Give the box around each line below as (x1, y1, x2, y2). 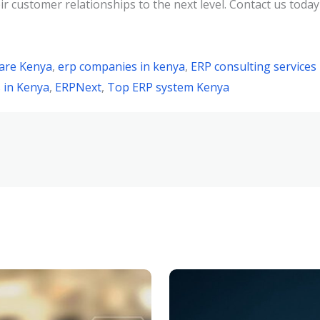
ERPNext (55, 79, 101, 95)
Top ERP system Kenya (107, 79, 229, 95)
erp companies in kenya (58, 59, 185, 74)
